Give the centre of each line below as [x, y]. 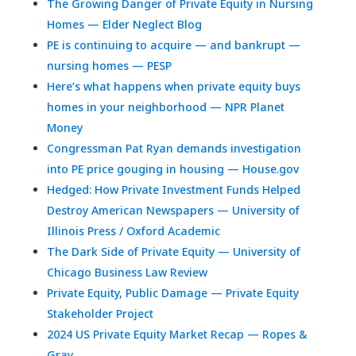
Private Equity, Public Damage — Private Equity [172, 293]
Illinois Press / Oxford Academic [133, 231]
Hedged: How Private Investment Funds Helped [173, 190]
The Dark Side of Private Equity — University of [173, 252]
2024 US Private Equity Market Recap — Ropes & [177, 335]
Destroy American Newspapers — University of [173, 211]
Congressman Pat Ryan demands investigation [174, 149]
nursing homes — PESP [109, 66]
